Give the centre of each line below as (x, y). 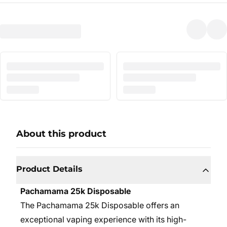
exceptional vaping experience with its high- (103, 219)
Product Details (49, 169)
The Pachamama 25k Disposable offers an (100, 205)
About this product (61, 134)
